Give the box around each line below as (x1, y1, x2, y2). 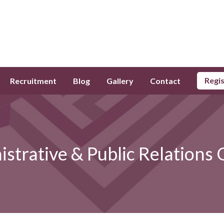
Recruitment (10, 75, 56, 85)
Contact (150, 75, 180, 85)
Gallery (106, 75, 133, 85)
